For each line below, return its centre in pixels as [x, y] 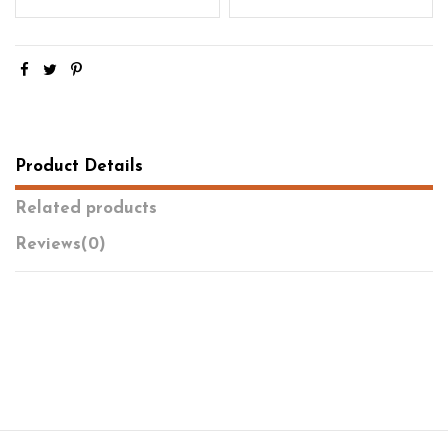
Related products [86, 208]
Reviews [48, 245]
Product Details [79, 166]
